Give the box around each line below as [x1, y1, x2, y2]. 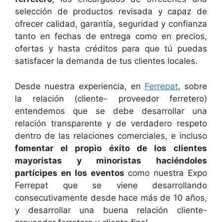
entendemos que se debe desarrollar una [15, 106, 207, 116]
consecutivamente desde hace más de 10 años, [15, 192, 207, 203]
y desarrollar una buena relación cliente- [15, 205, 207, 215]
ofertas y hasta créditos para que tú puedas [15, 44, 207, 54]
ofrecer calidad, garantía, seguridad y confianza [15, 19, 207, 29]
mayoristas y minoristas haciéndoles [15, 155, 207, 166]
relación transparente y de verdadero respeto [15, 118, 207, 128]
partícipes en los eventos [15, 167, 124, 178]
